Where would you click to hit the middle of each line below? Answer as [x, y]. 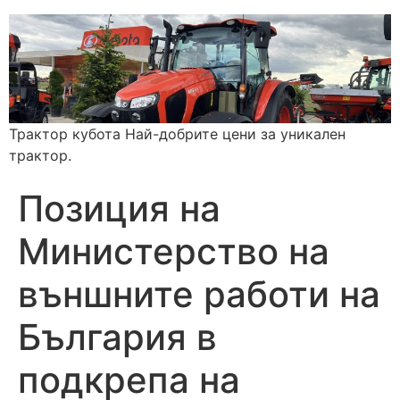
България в [117, 337]
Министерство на [174, 252]
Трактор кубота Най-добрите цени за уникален [177, 134]
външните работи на [199, 295]
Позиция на [119, 209]
